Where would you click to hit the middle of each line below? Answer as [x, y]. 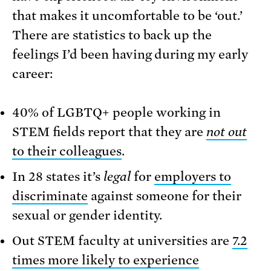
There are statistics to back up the [112, 35]
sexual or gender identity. [87, 215]
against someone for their [165, 196]
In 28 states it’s [58, 176]
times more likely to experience [106, 260]
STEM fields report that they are [109, 132]
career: [33, 73]
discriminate [50, 196]
